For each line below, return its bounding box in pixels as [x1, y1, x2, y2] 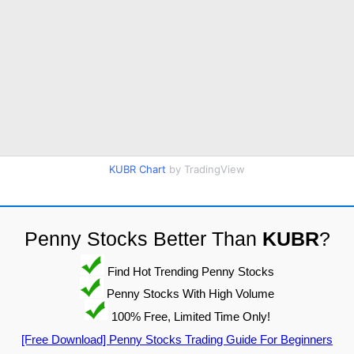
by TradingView [166, 162, 245, 175]
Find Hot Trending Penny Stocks [104, 264, 274, 278]
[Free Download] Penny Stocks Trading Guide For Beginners [21, 333, 333, 347]
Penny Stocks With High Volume [104, 286, 274, 300]
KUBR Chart [109, 162, 166, 175]
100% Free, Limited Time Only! [107, 309, 270, 323]
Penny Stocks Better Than [24, 227, 262, 250]
